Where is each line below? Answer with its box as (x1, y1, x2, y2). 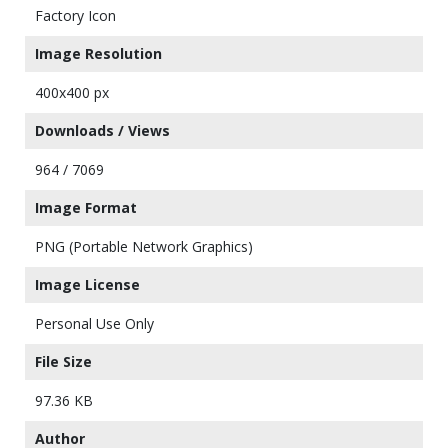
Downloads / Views (35, 121, 170, 140)
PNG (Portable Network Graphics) (35, 237, 253, 256)
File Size (35, 352, 92, 371)
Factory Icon (35, 6, 116, 25)
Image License (35, 275, 140, 294)
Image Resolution (35, 44, 162, 63)
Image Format (35, 198, 137, 217)
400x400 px (35, 83, 109, 102)
